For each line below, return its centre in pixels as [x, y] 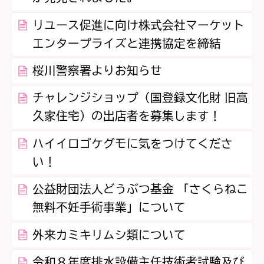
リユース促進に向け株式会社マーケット [138, 25]
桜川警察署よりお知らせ [97, 71]
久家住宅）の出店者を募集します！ [126, 116]
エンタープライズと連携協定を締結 [126, 43]
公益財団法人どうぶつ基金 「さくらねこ [140, 189]
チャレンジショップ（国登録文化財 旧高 [140, 98]
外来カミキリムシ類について [109, 235]
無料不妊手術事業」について [109, 208]
